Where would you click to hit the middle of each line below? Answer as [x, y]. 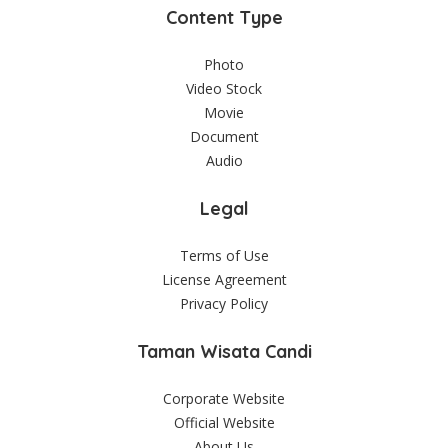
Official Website [224, 422]
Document [224, 136]
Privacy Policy [224, 303]
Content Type [224, 17]
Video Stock [224, 88]
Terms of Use [224, 255]
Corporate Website [224, 398]
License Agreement [224, 279]
